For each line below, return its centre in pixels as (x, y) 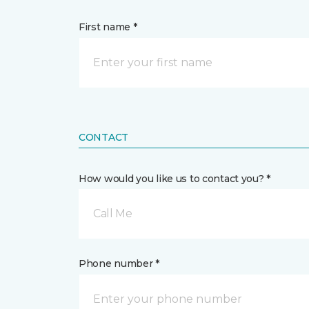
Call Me (113, 213)
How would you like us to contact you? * (175, 179)
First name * (108, 27)
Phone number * (119, 263)
